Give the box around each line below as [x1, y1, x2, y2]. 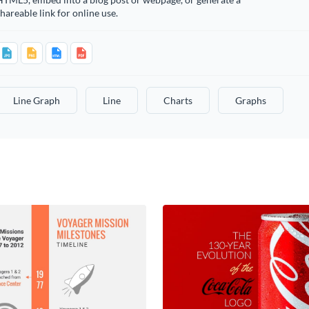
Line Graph [12, 94, 60, 107]
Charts [163, 94, 192, 107]
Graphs [235, 94, 266, 107]
